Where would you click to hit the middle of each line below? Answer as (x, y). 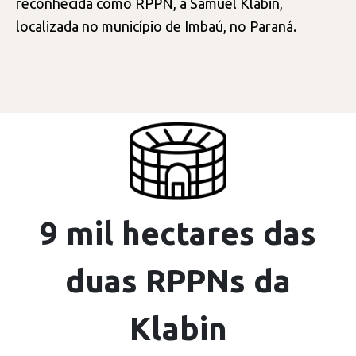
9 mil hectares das (178, 233)
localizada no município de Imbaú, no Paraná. (158, 26)
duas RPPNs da (178, 281)
